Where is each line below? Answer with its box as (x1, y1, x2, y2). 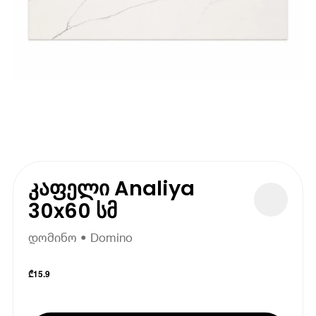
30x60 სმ (28, 196, 118, 225)
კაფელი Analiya (28, 174, 195, 202)
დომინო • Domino (28, 231, 133, 245)
